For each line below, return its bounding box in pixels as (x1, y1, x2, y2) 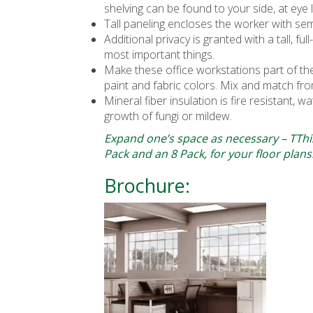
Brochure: (104, 173, 191, 198)
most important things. (104, 47, 215, 62)
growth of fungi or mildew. (104, 108, 233, 124)
